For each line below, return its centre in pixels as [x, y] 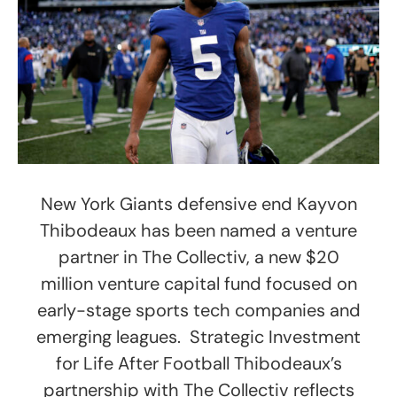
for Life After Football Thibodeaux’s [198, 364]
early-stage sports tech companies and [198, 311]
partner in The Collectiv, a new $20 [198, 257]
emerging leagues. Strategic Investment [198, 337]
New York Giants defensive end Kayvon [198, 204]
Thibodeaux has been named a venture [198, 231]
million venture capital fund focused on [198, 284]
